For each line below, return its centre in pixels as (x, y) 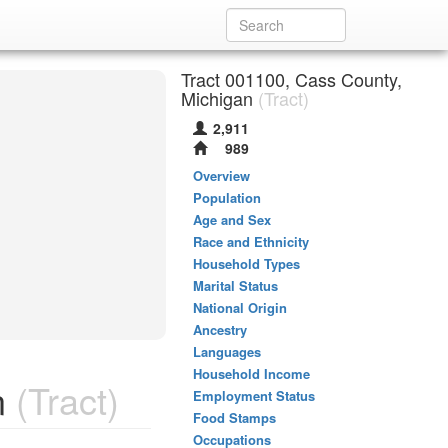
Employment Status (254, 395)
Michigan (217, 98)
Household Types (246, 263)
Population (227, 197)
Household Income (251, 373)
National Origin (240, 307)
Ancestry (220, 329)
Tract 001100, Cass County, (291, 79)
